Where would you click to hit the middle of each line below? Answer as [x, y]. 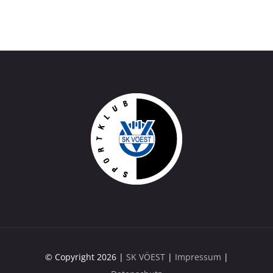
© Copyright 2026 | [85, 257]
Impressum [198, 257]
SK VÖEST [145, 257]
